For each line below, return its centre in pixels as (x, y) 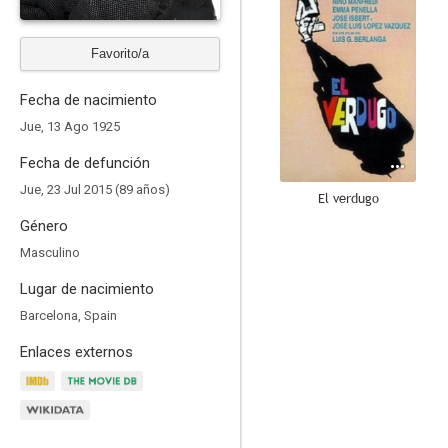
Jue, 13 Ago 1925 (70, 126)
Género (44, 226)
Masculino (50, 252)
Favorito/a (120, 53)
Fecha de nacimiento (88, 100)
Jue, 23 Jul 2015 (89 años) (95, 189)
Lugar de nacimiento (87, 289)
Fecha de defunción (85, 163)
